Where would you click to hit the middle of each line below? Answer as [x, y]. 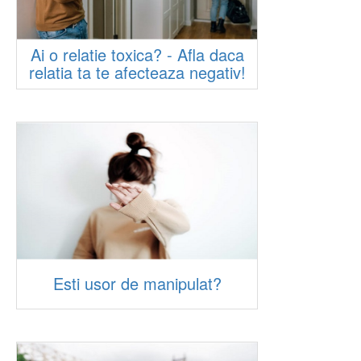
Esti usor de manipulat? [137, 283]
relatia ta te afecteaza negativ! [137, 72]
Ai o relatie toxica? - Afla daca [137, 54]
